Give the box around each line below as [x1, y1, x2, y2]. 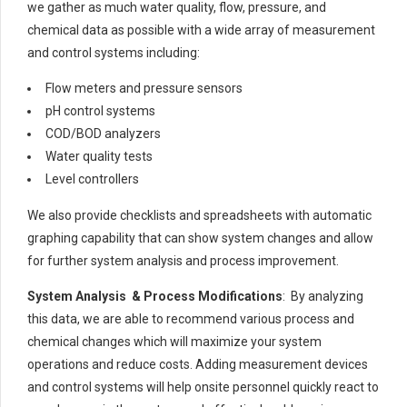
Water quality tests [45, 149, 153, 164]
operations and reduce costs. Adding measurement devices [27, 357, 368, 372]
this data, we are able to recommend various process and [27, 312, 354, 327]
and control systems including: [27, 45, 200, 61]
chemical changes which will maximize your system [27, 334, 322, 350]
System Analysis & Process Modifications [27, 289, 283, 304]
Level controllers [45, 172, 139, 187]
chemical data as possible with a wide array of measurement [27, 23, 375, 38]
